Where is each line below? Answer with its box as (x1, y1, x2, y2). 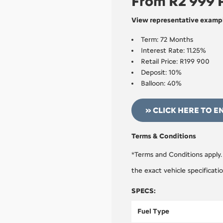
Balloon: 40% (141, 79, 182, 88)
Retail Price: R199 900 (141, 57, 210, 66)
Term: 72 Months (141, 35, 193, 44)
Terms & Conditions (131, 131, 196, 140)
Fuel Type (137, 207, 169, 216)
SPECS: (131, 186, 156, 195)
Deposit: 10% (141, 68, 182, 77)
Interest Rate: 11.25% (141, 46, 206, 55)
